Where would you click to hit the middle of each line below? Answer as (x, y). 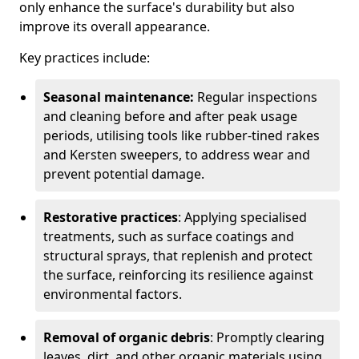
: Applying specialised (242, 217)
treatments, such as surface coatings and (169, 236)
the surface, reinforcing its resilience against (178, 275)
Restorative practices (111, 217)
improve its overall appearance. (116, 26)
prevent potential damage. (124, 174)
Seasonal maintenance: (119, 97)
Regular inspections (256, 97)
